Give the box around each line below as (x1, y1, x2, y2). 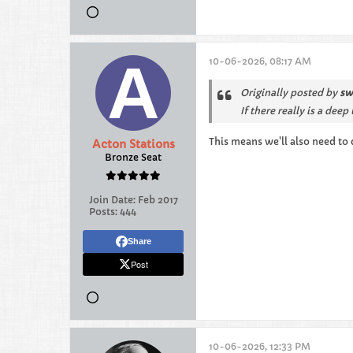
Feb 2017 (137, 194, 178, 206)
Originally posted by (240, 87, 340, 98)
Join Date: (88, 194, 136, 206)
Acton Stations (91, 137, 175, 151)
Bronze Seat (105, 151, 162, 163)
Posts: (88, 206, 117, 217)
